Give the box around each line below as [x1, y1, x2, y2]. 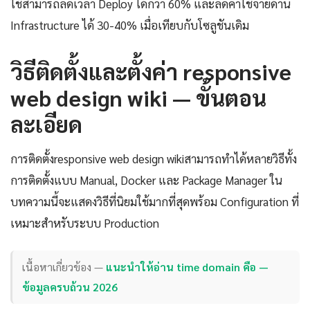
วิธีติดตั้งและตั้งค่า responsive [10, 56, 291, 85]
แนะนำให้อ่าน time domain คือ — [106, 259, 269, 275]
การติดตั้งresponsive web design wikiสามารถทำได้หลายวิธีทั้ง [10, 150, 297, 166]
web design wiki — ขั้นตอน [10, 82, 266, 111]
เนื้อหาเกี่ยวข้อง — [22, 259, 107, 275]
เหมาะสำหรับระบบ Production [10, 215, 159, 230]
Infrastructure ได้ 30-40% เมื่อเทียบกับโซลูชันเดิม [10, 17, 249, 33]
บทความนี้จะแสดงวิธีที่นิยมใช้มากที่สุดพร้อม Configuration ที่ [10, 193, 299, 209]
